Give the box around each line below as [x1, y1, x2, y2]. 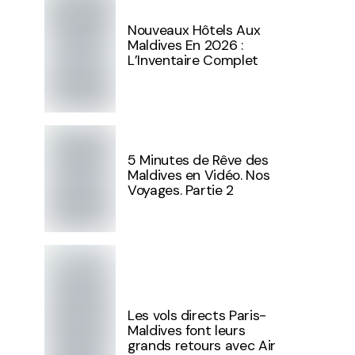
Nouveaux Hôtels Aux [128, 21, 261, 39]
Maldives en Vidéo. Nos [128, 166, 270, 184]
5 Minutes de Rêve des [128, 151, 269, 169]
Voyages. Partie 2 [128, 181, 235, 199]
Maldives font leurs [128, 321, 246, 339]
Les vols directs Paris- [128, 306, 266, 324]
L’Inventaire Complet [128, 51, 258, 69]
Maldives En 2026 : [128, 36, 243, 54]
